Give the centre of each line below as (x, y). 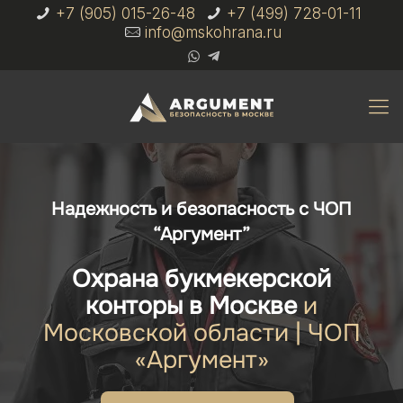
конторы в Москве (191, 306)
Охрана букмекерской (201, 279)
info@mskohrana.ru (213, 32)
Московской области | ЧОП (201, 333)
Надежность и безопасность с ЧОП (201, 209)
